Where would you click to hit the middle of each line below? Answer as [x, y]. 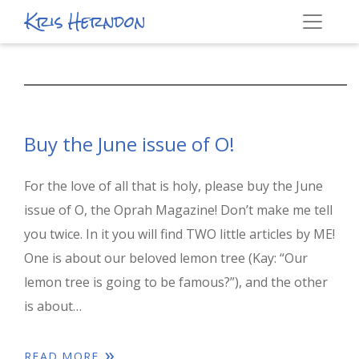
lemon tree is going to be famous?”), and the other [176, 282]
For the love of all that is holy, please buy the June [173, 186]
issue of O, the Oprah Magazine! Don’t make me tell [178, 210]
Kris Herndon [85, 21]
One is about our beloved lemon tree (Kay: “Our [166, 258]
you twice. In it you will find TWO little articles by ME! [179, 234]
